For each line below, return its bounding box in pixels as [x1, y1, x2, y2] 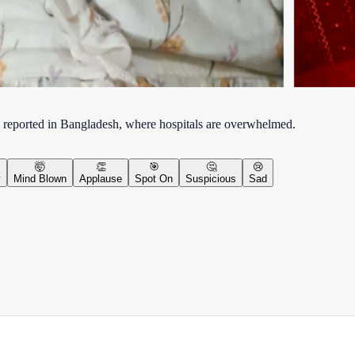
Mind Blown [13, 172, 67, 185]
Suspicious [185, 172, 236, 185]
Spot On [135, 172, 173, 185]
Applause [79, 172, 122, 185]
